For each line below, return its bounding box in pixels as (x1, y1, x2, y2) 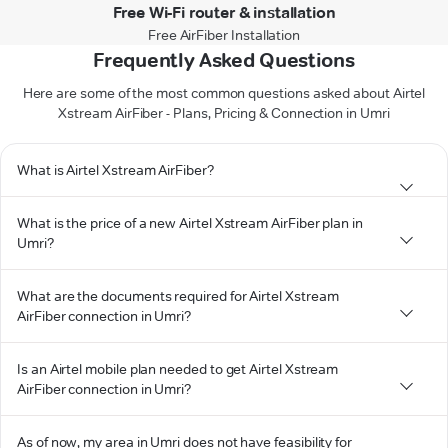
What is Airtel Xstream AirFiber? (17, 160, 214, 179)
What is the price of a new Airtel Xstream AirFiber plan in (17, 213, 363, 232)
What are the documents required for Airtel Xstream (17, 286, 339, 305)
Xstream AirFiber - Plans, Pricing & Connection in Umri (58, 103, 390, 122)
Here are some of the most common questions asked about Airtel (22, 83, 426, 102)
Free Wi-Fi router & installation (112, 2, 336, 22)
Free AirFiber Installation (147, 25, 301, 44)
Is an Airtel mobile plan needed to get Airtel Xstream (17, 359, 339, 378)
